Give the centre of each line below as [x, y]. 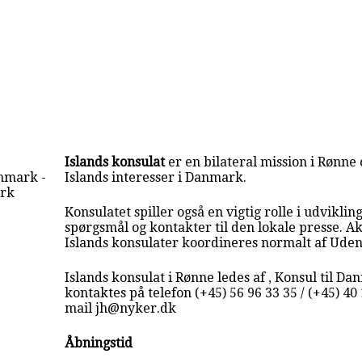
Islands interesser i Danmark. [156, 177]
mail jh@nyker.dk [121, 308]
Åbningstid [99, 343]
